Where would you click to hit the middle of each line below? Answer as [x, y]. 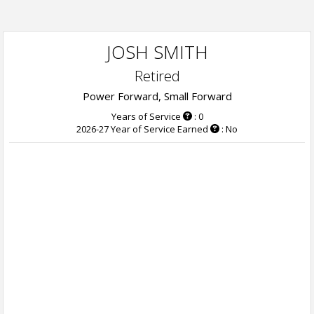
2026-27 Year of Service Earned [142, 129]
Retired [157, 76]
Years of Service [146, 116]
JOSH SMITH [157, 52]
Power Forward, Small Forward [157, 96]
